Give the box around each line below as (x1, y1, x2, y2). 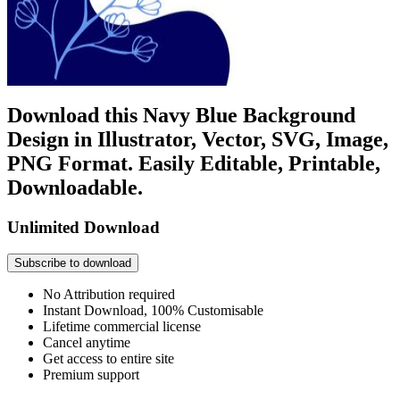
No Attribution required (43, 287, 175, 303)
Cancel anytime (43, 335, 130, 351)
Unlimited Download (7, 217, 160, 237)
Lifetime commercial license (43, 319, 201, 335)
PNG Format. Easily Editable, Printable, (7, 151, 380, 175)
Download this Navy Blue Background (7, 103, 355, 127)
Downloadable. (7, 175, 143, 199)
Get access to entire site (43, 351, 174, 367)
